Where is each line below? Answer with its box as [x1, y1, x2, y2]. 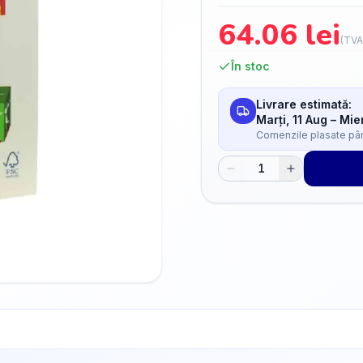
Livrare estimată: [256, 97, 352, 111]
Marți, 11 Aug [256, 113, 327, 126]
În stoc [231, 59, 270, 73]
